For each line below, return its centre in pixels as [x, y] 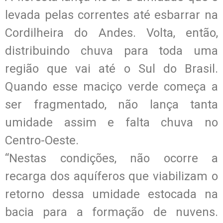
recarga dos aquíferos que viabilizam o [111, 176]
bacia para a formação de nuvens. [111, 212]
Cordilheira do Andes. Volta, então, [111, 33]
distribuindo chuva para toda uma [111, 51]
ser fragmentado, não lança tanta [111, 104]
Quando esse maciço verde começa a [111, 86]
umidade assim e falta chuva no [111, 122]
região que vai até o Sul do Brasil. [111, 68]
